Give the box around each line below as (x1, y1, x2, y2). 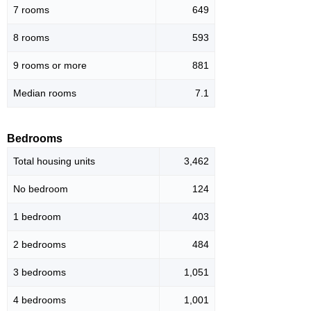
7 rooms (13, 4, 49, 16)
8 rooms (13, 32, 49, 44)
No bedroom (13, 183, 68, 195)
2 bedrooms (13, 239, 66, 251)
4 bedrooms (13, 294, 66, 306)
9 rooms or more (13, 60, 87, 72)
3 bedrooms (13, 267, 66, 278)
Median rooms (13, 87, 76, 99)
